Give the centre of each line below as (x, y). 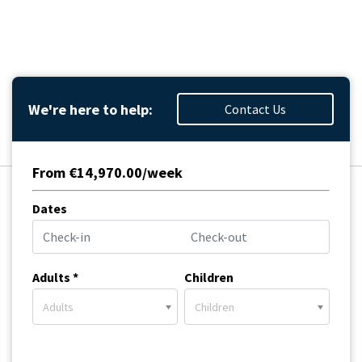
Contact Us (255, 109)
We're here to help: (90, 109)
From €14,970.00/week (107, 173)
